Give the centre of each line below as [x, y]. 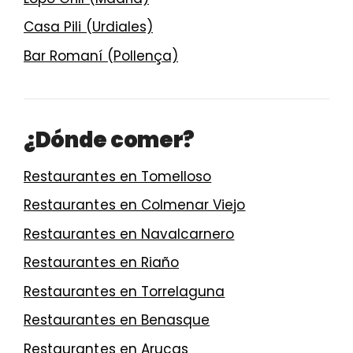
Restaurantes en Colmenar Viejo [135, 205]
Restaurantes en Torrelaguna [124, 291]
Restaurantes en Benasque [117, 320]
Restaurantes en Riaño [102, 263]
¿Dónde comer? [110, 139]
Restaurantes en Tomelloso [118, 176]
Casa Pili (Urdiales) [88, 27]
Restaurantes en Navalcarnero [129, 234]
